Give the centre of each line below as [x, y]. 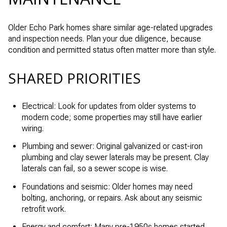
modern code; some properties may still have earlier [112, 117]
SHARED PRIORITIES [74, 78]
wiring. [32, 128]
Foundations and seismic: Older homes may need [107, 186]
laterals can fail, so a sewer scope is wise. [94, 169]
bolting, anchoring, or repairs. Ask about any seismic [112, 198]
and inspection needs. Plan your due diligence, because [105, 39]
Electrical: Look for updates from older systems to [109, 106]
